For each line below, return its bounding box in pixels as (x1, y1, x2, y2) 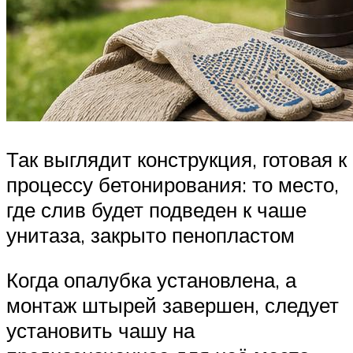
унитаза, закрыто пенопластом (6, 221, 295, 247)
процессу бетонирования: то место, (6, 171, 339, 197)
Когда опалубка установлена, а (6, 267, 296, 293)
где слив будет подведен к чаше (6, 196, 307, 222)
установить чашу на (6, 318, 195, 344)
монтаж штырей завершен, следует (6, 292, 339, 318)
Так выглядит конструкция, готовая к (6, 146, 347, 172)
